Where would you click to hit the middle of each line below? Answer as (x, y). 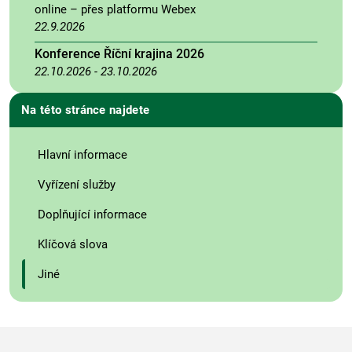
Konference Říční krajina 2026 (119, 53)
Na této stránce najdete (86, 110)
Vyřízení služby (77, 184)
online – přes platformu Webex (115, 9)
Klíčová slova (73, 244)
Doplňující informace (92, 214)
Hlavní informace (82, 154)
